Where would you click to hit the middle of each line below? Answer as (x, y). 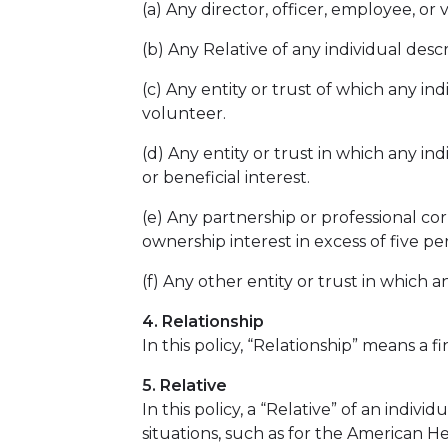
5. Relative (184, 385)
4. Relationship (203, 321)
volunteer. (184, 113)
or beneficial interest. (226, 177)
